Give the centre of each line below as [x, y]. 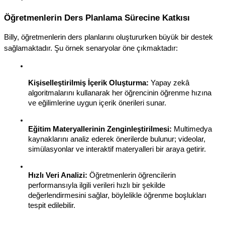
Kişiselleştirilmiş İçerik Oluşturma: [88, 83]
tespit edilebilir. [52, 205]
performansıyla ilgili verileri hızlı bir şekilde [97, 185]
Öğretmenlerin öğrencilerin [132, 175]
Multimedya [192, 129]
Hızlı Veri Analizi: [58, 175]
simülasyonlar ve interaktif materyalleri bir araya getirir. [117, 149]
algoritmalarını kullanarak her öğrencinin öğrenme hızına [120, 93]
